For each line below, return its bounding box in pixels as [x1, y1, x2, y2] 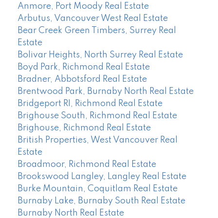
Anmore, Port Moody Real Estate [17, 1, 149, 11]
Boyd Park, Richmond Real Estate [17, 62, 150, 72]
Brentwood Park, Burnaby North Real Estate [17, 87, 194, 96]
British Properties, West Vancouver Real [17, 135, 178, 145]
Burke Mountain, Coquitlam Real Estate [17, 184, 178, 193]
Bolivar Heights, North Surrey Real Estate [17, 50, 183, 59]
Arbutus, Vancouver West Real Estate [17, 14, 168, 23]
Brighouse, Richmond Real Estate [17, 123, 151, 132]
